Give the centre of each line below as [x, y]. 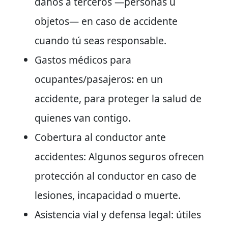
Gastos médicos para [83, 60]
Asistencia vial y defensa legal [103, 214]
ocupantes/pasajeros [83, 79]
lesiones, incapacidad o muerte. [108, 195]
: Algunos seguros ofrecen [144, 156]
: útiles [186, 214]
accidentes [59, 156]
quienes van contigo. [83, 118]
